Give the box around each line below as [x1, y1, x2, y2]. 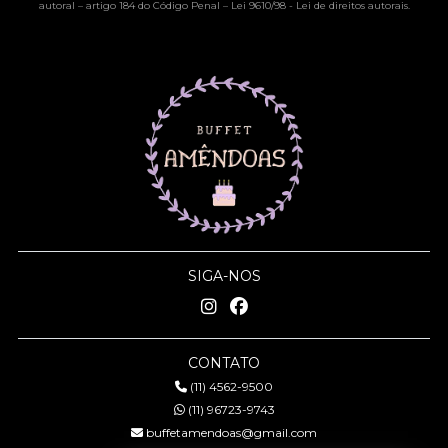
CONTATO [188, 353, 260, 372]
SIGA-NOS [187, 266, 261, 285]
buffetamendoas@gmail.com [143, 424, 317, 440]
